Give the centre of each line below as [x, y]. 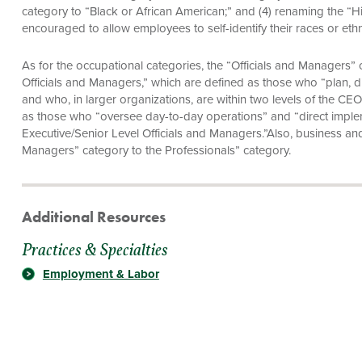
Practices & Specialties [95, 251]
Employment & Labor [101, 274]
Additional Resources [93, 217]
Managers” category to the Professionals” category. [156, 150]
